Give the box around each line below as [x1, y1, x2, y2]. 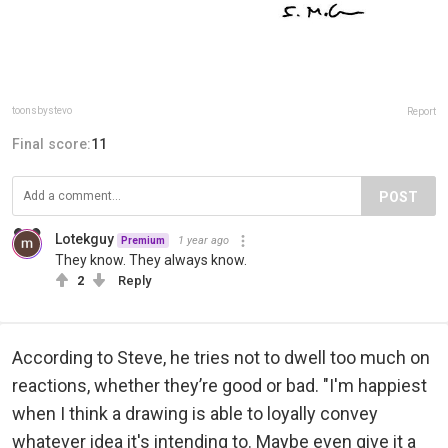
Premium [121, 235, 165, 247]
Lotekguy [55, 231, 114, 248]
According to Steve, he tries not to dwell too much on [12, 347, 430, 369]
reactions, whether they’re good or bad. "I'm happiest [12, 375, 427, 397]
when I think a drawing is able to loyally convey [12, 403, 378, 425]
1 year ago [178, 234, 229, 248]
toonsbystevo [12, 105, 72, 117]
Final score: [12, 136, 91, 153]
